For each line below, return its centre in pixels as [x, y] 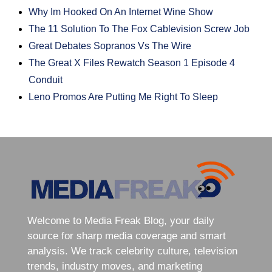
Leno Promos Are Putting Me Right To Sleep [124, 97]
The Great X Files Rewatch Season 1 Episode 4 [132, 63]
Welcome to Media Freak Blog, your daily [121, 221]
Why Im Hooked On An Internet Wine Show [121, 12]
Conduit [46, 80]
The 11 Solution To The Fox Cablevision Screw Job [139, 29]
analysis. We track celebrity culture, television [132, 251]
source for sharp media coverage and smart [126, 236]
